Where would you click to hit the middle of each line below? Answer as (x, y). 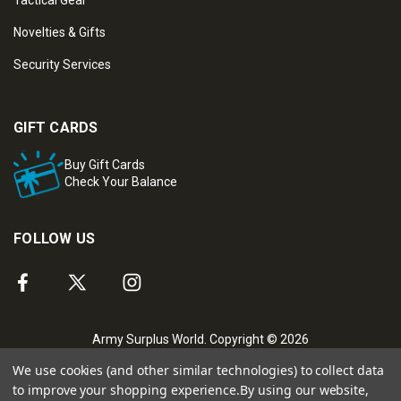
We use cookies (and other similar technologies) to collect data (198, 370)
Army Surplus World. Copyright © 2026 (200, 339)
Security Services (62, 64)
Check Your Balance (121, 182)
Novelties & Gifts (60, 32)
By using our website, (305, 390)
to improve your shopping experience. (127, 390)
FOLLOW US (55, 238)
